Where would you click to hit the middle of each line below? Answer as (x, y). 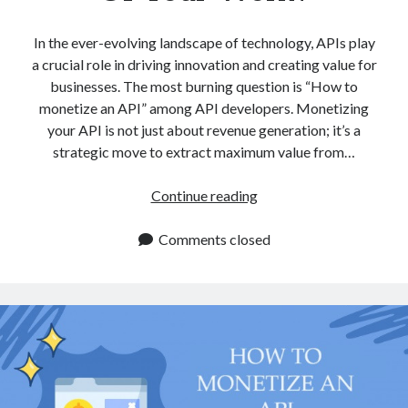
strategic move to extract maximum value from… (204, 151)
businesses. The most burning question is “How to (204, 86)
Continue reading (204, 195)
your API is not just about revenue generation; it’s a (204, 129)
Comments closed (214, 239)
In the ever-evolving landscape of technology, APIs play (204, 42)
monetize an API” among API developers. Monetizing (204, 107)
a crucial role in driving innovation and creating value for (204, 64)
